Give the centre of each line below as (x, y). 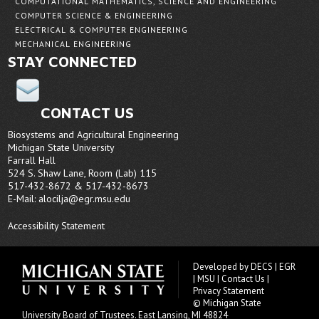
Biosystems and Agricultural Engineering (94, 135)
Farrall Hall (32, 161)
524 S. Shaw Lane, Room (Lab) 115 (83, 173)
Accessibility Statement (57, 226)
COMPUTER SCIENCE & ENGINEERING (94, 16)
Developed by (222, 267)
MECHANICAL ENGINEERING (74, 44)
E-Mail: (23, 199)
